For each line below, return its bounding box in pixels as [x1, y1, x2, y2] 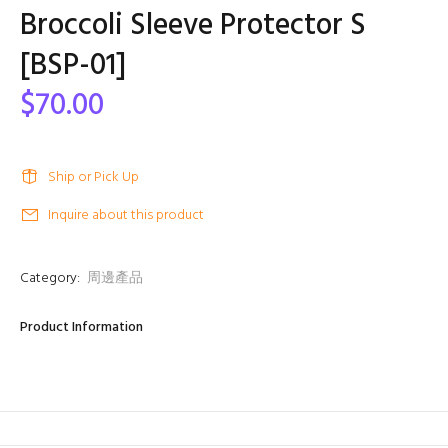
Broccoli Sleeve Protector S [20, 2, 366, 50]
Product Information [20, 316, 143, 339]
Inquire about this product [48, 204, 204, 227]
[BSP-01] [20, 42, 126, 90]
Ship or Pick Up [48, 166, 139, 189]
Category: [20, 267, 80, 290]
